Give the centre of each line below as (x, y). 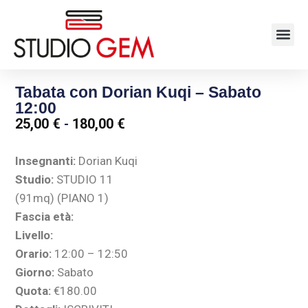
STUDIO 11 (84, 180)
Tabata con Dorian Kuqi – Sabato (139, 92)
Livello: (34, 235)
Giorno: (35, 273)
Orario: (34, 254)
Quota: (33, 291)
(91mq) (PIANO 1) (62, 198)
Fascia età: (45, 217)
